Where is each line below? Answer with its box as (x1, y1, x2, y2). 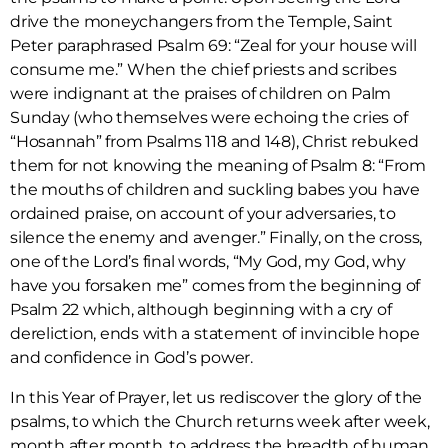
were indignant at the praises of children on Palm (10, 84, 392, 104)
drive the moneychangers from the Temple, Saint (10, 12, 393, 32)
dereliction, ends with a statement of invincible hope (10, 324, 420, 344)
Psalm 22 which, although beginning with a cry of (10, 300, 392, 320)
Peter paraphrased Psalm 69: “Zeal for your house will (10, 36, 417, 56)
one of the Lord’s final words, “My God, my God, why (10, 252, 406, 272)
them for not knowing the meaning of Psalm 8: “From (10, 156, 427, 176)
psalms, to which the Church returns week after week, (10, 412, 430, 432)
